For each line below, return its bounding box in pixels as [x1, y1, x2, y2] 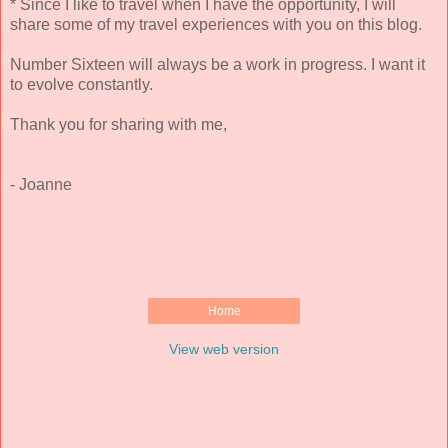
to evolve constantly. [10, 75, 153, 93]
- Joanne [10, 175, 72, 193]
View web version [169, 341, 279, 358]
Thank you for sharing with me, [10, 115, 227, 133]
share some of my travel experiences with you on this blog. [10, 15, 422, 33]
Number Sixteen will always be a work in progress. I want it [10, 55, 425, 73]
